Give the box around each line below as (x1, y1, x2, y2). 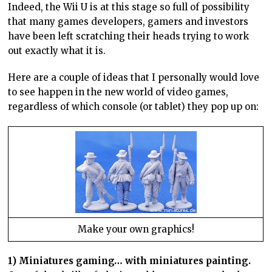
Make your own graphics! (77, 223, 194, 235)
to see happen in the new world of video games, (8, 86, 229, 98)
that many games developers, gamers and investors (8, 15, 249, 27)
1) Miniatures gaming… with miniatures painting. (8, 254, 251, 267)
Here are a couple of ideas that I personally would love (8, 71, 260, 83)
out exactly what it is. (8, 44, 106, 56)
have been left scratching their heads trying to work (8, 30, 250, 42)
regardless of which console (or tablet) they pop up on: (8, 100, 259, 112)
